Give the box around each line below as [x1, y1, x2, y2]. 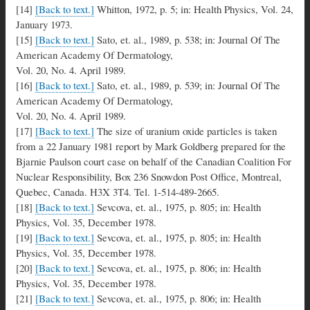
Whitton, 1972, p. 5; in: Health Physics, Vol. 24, [94, 1, 293, 16]
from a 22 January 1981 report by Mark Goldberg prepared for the [16, 138, 286, 153]
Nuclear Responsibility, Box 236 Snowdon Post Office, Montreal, [16, 169, 282, 183]
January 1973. [16, 17, 73, 31]
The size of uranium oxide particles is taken [94, 123, 277, 138]
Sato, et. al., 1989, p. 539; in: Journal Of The [94, 77, 280, 92]
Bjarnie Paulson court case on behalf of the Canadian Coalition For [16, 154, 291, 168]
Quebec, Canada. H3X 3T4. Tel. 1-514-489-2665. [16, 184, 219, 199]
